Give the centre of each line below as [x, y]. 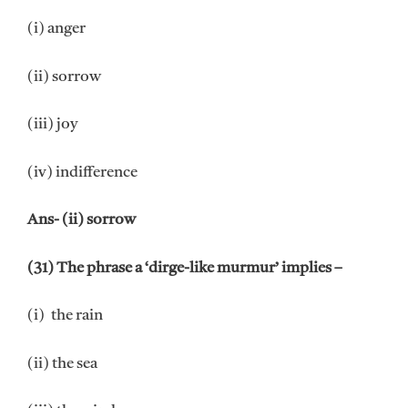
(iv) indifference [82, 172]
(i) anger [56, 29]
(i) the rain [65, 316]
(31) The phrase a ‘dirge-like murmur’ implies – [185, 268]
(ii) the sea [62, 363]
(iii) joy [52, 125]
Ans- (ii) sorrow [82, 220]
